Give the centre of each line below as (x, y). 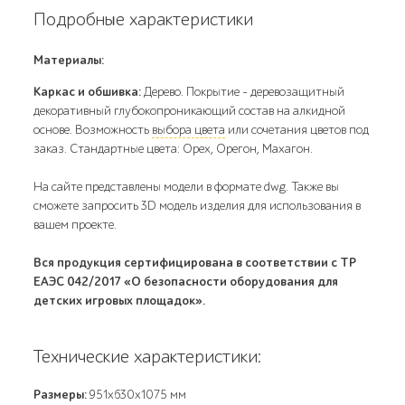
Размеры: (61, 395)
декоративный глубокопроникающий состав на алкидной (190, 111)
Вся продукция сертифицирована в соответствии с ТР (195, 263)
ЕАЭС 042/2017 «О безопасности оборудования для (186, 282)
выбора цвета (189, 130)
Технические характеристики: (148, 357)
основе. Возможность (93, 130)
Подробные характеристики (144, 19)
